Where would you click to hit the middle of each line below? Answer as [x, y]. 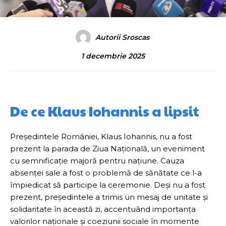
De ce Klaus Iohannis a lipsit [105, 111]
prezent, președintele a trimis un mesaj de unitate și [109, 197]
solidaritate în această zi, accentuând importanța [103, 209]
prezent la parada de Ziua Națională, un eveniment [107, 148]
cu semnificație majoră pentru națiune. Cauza [97, 160]
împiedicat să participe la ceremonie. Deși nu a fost [108, 185]
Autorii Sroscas [122, 37]
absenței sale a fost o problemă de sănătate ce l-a [106, 173]
